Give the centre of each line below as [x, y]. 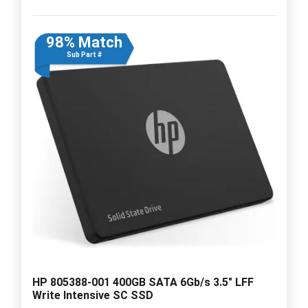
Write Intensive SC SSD [93, 295]
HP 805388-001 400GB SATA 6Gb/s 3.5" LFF [143, 282]
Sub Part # [84, 54]
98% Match [84, 42]
